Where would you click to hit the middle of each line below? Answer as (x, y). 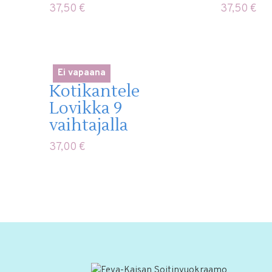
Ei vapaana (81, 73)
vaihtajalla (88, 125)
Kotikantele (94, 91)
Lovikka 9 (85, 108)
